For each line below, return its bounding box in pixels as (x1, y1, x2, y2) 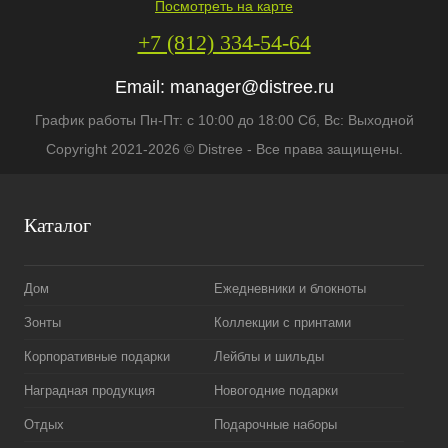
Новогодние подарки (214, 383, 338, 398)
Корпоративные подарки (24, 349, 170, 364)
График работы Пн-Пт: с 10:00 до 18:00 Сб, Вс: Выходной (34, 112, 414, 128)
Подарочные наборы (214, 417, 337, 432)
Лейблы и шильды (214, 349, 324, 364)
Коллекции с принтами (214, 315, 351, 330)
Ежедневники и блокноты (214, 281, 366, 296)
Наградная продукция (24, 383, 155, 398)
